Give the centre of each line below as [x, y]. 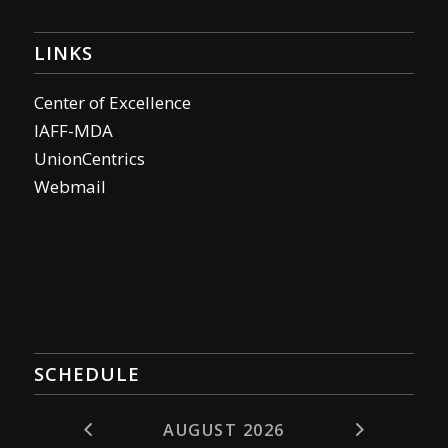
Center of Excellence [112, 102]
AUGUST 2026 [224, 430]
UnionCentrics [89, 158]
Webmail [69, 186]
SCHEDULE [86, 374]
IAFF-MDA [73, 130]
